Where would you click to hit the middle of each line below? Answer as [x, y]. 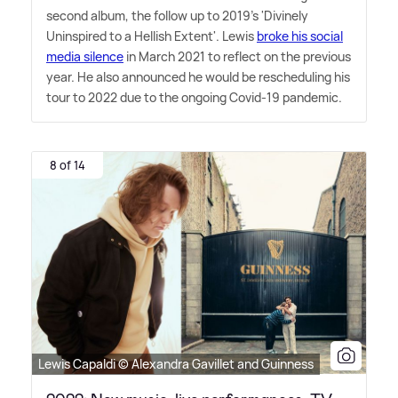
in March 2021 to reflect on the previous [237, 56]
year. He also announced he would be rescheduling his [198, 76]
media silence [85, 56]
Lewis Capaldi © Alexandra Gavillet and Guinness [176, 363]
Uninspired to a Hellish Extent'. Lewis [151, 36]
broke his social [300, 36]
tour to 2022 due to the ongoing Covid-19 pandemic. [194, 97]
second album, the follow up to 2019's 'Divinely [177, 15]
